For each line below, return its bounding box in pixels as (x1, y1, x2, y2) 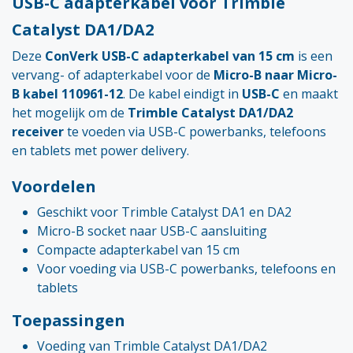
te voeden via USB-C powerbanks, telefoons (64, 123, 326, 141)
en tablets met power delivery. (12, 142, 189, 160)
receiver (12, 123, 64, 141)
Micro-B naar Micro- (214, 66, 337, 84)
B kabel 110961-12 (12, 85, 123, 103)
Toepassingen (12, 310, 125, 332)
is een (295, 47, 333, 65)
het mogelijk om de (12, 104, 128, 122)
